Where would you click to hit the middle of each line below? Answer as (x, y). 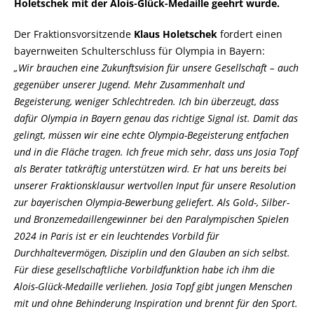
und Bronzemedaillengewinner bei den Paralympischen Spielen (151, 219)
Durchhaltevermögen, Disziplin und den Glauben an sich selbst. (152, 253)
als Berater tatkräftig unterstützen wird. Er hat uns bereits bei (150, 169)
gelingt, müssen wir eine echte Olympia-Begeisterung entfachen (151, 135)
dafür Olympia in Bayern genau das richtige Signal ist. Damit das (156, 118)
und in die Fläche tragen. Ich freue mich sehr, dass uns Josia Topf (156, 152)
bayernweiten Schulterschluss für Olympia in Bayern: (139, 51)
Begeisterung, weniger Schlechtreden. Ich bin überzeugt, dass (146, 101)
